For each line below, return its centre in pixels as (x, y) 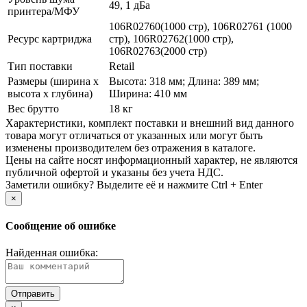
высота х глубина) (50, 93)
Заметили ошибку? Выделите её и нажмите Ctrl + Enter (134, 184)
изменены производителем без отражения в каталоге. (131, 147)
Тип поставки (40, 66)
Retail (122, 66)
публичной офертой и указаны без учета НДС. (114, 172)
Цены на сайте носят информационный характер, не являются (151, 160)
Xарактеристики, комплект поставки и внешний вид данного (150, 123)
